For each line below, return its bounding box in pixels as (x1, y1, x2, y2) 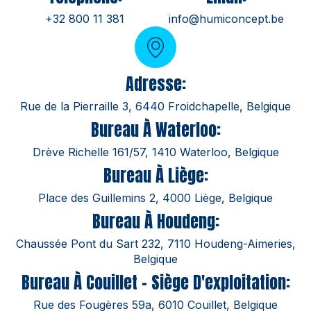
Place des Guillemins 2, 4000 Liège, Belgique (38, 190, 273, 205)
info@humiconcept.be (169, 11, 284, 26)
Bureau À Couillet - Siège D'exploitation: (21, 269, 290, 295)
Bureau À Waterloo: (90, 117, 221, 142)
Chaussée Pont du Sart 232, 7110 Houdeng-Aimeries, (15, 236, 296, 251)
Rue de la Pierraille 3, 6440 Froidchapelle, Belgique (20, 99, 291, 113)
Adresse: (125, 71, 186, 96)
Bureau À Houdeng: (92, 208, 219, 234)
